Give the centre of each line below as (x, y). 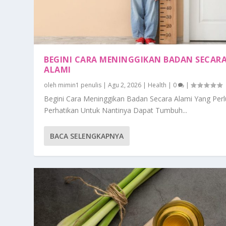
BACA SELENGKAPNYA (87, 136)
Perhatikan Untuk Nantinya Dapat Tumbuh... (116, 110)
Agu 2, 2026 (125, 85)
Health (157, 85)
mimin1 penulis (80, 85)
